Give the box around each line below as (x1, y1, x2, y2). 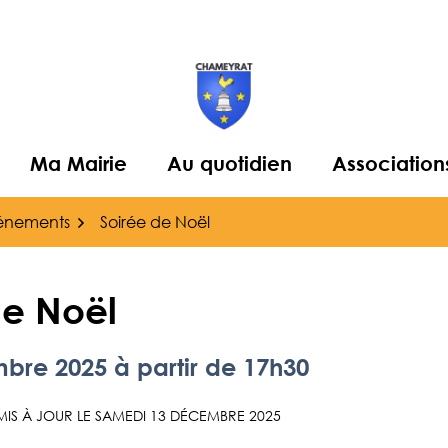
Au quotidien (166, 151, 292, 175)
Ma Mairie (29, 151, 127, 175)
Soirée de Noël (100, 211, 210, 232)
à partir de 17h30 (114, 352, 309, 381)
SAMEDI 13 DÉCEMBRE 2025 (95, 407, 281, 424)
